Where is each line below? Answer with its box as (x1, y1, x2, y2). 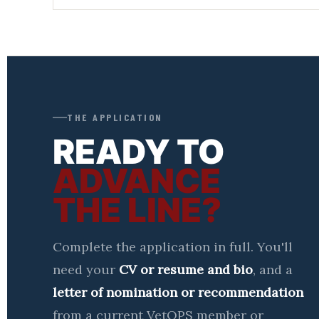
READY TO (53, 131, 224, 172)
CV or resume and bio (119, 261, 253, 278)
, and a (253, 261, 293, 278)
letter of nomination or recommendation (53, 284, 303, 300)
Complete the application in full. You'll (53, 239, 293, 255)
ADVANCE (53, 160, 221, 201)
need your (53, 261, 119, 278)
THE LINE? (53, 189, 221, 230)
